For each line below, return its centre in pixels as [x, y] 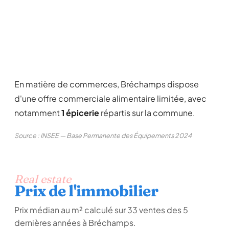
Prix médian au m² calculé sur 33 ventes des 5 [101, 210]
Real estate [43, 179]
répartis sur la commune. [147, 113]
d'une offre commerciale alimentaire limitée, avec [110, 98]
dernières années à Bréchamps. [75, 223]
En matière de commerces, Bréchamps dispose [107, 84]
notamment [38, 113]
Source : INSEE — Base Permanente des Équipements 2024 [103, 135]
